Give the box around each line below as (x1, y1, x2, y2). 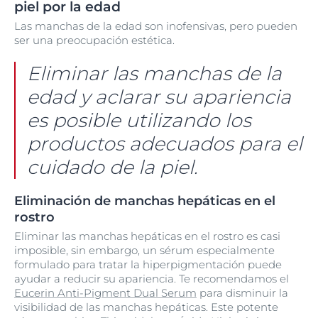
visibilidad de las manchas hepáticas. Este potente (14, 300, 278, 314)
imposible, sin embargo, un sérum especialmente (14, 243, 275, 257)
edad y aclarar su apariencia (27, 85, 291, 109)
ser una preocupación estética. (14, 33, 175, 47)
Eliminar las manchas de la (27, 62, 282, 85)
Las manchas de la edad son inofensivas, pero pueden (14, 19, 297, 33)
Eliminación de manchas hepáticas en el (14, 193, 275, 209)
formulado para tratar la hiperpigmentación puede (14, 258, 282, 271)
